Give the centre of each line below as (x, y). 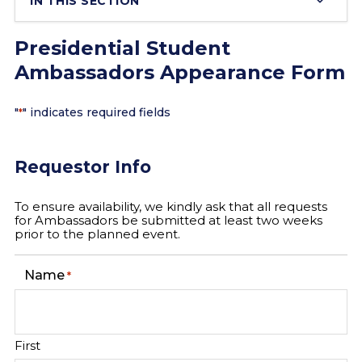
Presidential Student (122, 48)
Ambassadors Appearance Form (180, 72)
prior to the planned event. (97, 234)
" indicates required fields (97, 112)
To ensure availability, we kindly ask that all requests (171, 206)
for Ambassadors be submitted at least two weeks (168, 220)
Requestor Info (83, 167)
